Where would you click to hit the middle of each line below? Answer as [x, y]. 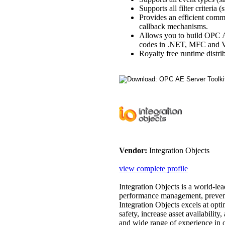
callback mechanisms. [174, 26]
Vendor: [133, 150]
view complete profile [153, 168]
